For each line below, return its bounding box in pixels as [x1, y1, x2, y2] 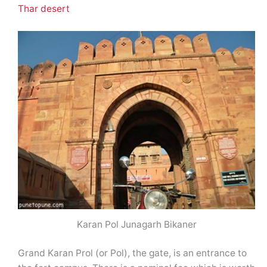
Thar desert [18, 3, 70, 15]
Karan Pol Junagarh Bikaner [76, 218, 197, 230]
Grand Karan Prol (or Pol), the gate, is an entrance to [18, 247, 247, 259]
